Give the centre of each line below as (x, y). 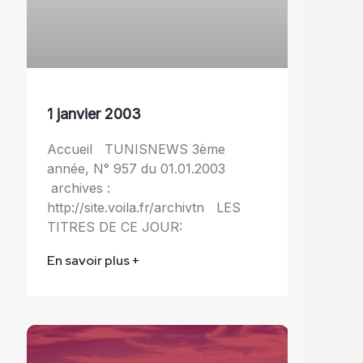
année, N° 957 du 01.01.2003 (136, 168)
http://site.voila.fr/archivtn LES (143, 207)
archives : (78, 188)
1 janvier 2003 (94, 113)
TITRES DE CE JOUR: (118, 226)
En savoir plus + (93, 260)
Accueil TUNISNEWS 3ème (136, 149)
